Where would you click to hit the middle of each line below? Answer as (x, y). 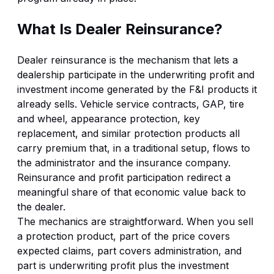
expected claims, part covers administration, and (129, 250)
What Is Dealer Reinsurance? (120, 29)
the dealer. (41, 206)
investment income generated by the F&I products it (137, 89)
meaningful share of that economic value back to (131, 192)
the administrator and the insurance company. (124, 162)
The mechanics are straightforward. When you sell (135, 221)
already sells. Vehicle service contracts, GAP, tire (131, 104)
